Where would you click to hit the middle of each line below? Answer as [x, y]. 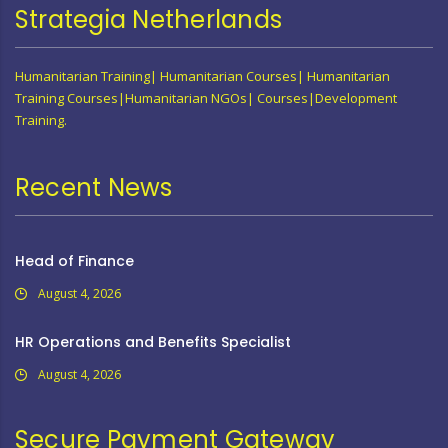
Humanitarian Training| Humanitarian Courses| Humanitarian [202, 76]
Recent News [94, 187]
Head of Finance [74, 261]
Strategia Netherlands [149, 19]
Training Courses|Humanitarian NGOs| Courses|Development [206, 98]
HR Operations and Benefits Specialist [153, 342]
